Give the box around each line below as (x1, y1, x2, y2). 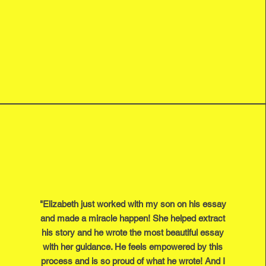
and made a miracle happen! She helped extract (40, 213, 226, 223)
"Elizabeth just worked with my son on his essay (39, 199, 226, 209)
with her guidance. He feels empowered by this (43, 242, 223, 252)
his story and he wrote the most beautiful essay (42, 227, 224, 237)
